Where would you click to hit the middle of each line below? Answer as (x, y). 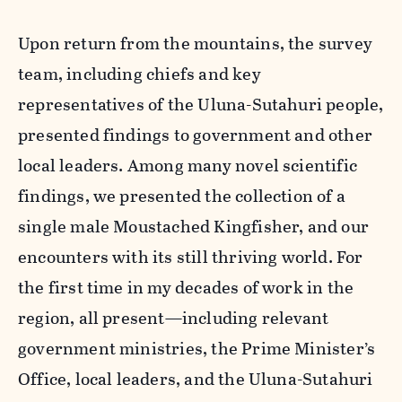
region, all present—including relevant (174, 318)
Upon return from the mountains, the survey (195, 43)
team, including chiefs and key (140, 74)
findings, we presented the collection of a (182, 196)
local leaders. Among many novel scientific (188, 165)
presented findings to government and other (195, 135)
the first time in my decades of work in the (186, 287)
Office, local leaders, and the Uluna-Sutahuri (196, 379)
